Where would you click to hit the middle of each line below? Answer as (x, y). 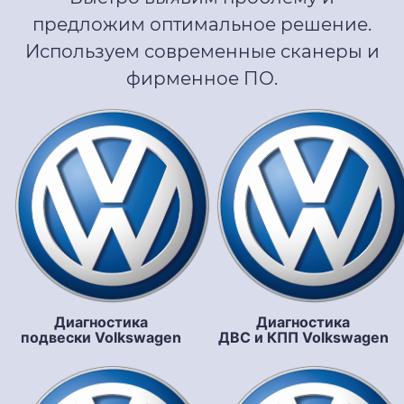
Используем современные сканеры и (202, 51)
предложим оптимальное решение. (202, 24)
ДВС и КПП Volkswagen (303, 338)
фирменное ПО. (202, 78)
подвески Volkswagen (101, 338)
